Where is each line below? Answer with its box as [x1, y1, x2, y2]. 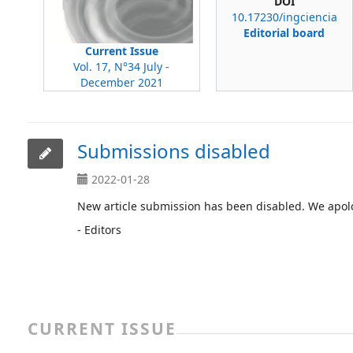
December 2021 [80, 75, 163, 90]
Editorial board [243, 25, 325, 40]
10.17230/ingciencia [231, 9, 337, 24]
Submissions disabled [77, 138, 270, 164]
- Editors [77, 222, 121, 237]
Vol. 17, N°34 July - [73, 59, 170, 74]
